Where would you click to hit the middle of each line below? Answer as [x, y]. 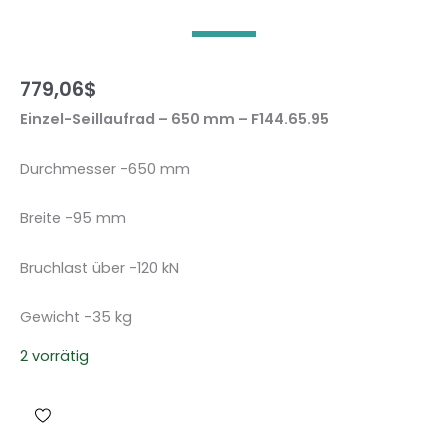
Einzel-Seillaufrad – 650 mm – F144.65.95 [174, 119]
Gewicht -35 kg [76, 317]
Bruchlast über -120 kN [99, 267]
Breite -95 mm [73, 218]
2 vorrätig [54, 356]
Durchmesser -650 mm [105, 168]
